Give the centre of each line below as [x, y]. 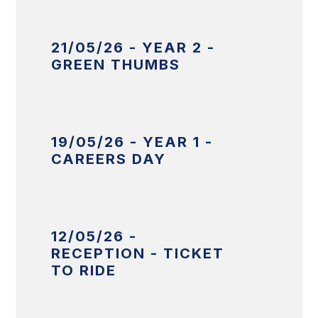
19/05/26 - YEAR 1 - [132, 142]
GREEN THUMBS [116, 65]
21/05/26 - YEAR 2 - [133, 48]
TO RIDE [84, 271]
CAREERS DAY [109, 159]
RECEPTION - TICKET [138, 254]
